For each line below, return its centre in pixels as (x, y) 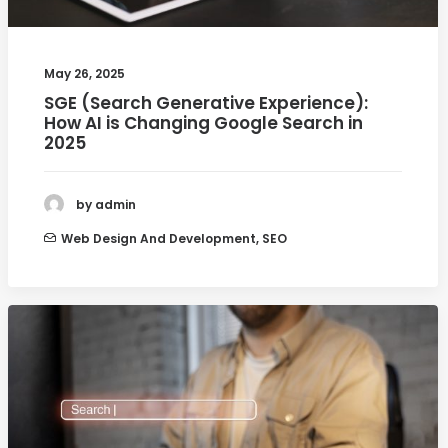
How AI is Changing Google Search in (203, 123)
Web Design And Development (158, 239)
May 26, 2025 (84, 74)
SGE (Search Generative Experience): (206, 103)
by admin (106, 204)
